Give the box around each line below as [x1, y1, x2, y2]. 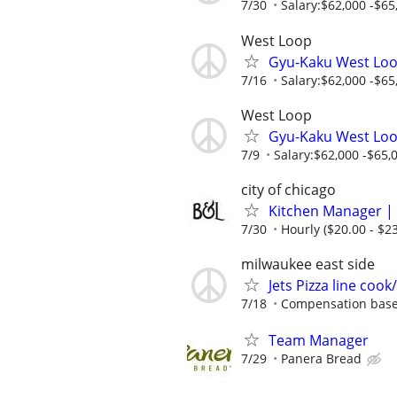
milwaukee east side [241, 254, 375, 275]
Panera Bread [281, 350, 362, 368]
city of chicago [241, 179, 336, 199]
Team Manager [269, 331, 369, 351]
